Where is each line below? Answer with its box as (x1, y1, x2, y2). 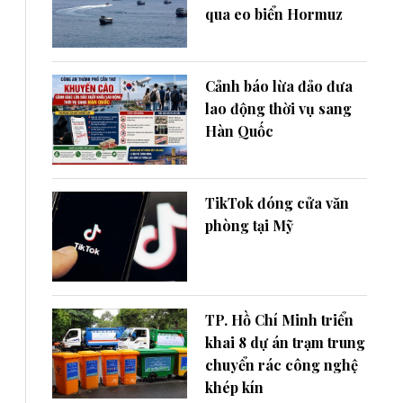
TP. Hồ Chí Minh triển (205, 310, 354, 330)
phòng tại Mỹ (205, 216, 293, 236)
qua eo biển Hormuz (205, 4, 343, 23)
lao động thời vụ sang (205, 99, 352, 119)
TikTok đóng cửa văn (205, 193, 349, 213)
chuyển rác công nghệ (205, 355, 358, 375)
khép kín (205, 378, 264, 398)
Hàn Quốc (205, 121, 273, 141)
